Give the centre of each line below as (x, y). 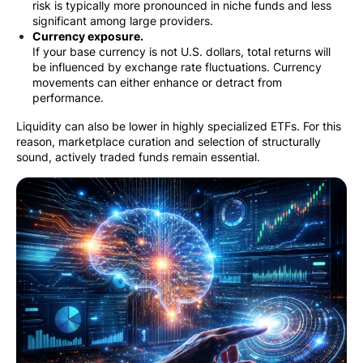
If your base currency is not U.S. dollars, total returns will (181, 52)
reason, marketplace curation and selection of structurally (169, 142)
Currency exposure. (88, 36)
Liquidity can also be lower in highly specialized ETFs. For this (179, 126)
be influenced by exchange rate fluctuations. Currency (177, 67)
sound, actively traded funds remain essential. (138, 157)
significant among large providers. (123, 21)
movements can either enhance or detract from (157, 83)
